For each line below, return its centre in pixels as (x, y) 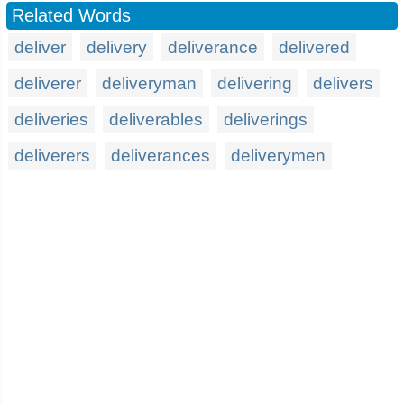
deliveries (51, 119)
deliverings (266, 119)
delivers (343, 83)
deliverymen (278, 156)
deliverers (52, 156)
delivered (314, 47)
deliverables (156, 119)
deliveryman (149, 83)
